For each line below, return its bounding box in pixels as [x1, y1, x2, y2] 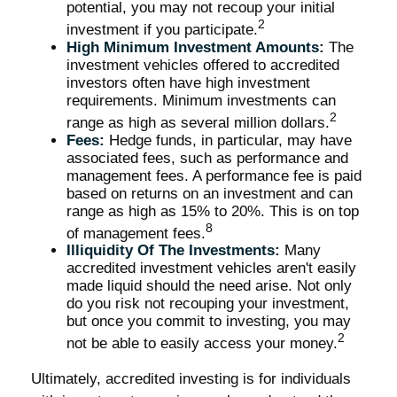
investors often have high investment [66, 74, 310, 91]
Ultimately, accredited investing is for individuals [31, 370, 351, 387]
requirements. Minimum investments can [66, 91, 336, 109]
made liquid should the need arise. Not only [66, 277, 352, 295]
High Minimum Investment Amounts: [66, 38, 324, 56]
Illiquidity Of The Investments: [66, 242, 280, 260]
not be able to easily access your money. [66, 334, 338, 352]
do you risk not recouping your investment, [66, 295, 349, 313]
